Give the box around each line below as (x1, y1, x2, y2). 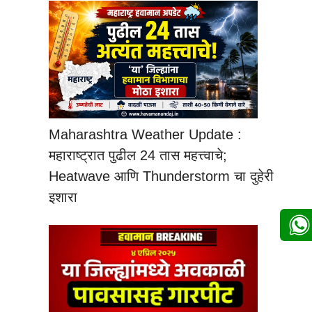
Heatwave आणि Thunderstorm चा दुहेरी (49, 168, 274, 184)
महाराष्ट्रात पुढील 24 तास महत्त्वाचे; (49, 147, 227, 163)
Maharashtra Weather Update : (49, 126, 242, 142)
